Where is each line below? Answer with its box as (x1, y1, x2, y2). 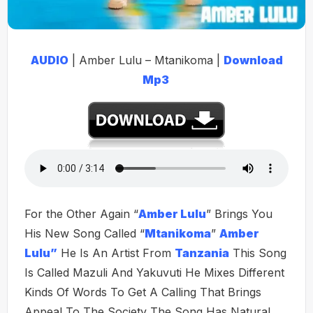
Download (223, 53, 283, 67)
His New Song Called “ (24, 226, 145, 240)
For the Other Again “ (24, 207, 138, 221)
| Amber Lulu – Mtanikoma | (68, 53, 224, 67)
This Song (229, 246, 286, 260)
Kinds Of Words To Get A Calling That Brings (24, 285, 261, 299)
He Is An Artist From (57, 246, 175, 260)
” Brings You (206, 207, 272, 221)
